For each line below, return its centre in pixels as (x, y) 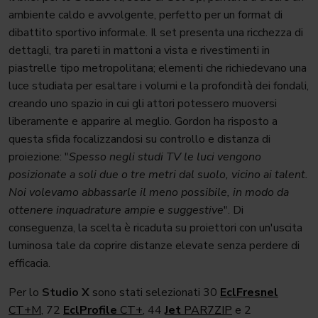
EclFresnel (249, 293)
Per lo (25, 293)
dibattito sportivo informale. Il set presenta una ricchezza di (156, 33)
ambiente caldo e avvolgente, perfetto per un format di (146, 15)
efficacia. (31, 264)
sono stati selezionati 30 (155, 293)
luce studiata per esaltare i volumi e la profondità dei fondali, (159, 86)
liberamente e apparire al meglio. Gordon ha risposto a (143, 122)
